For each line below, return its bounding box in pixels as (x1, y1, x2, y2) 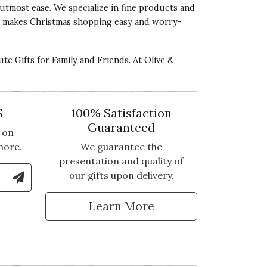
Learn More (88, 198, 154, 213)
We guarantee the (80, 140, 162, 153)
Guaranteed (88, 119, 155, 135)
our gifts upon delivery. (69, 169, 174, 181)
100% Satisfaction (71, 105, 172, 120)
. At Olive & (129, 54, 173, 66)
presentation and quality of (59, 154, 184, 167)
